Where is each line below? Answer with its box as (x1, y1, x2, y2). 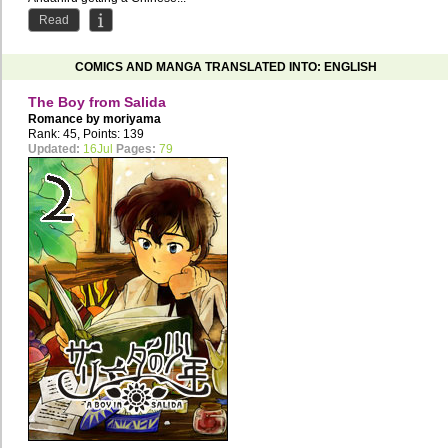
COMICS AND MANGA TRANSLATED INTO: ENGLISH (75, 60, 377, 74)
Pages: (116, 142, 156, 157)
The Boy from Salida (28, 94, 166, 111)
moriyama (103, 112, 161, 127)
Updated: (28, 142, 80, 157)
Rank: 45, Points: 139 (28, 127, 144, 142)
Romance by (28, 112, 103, 127)
